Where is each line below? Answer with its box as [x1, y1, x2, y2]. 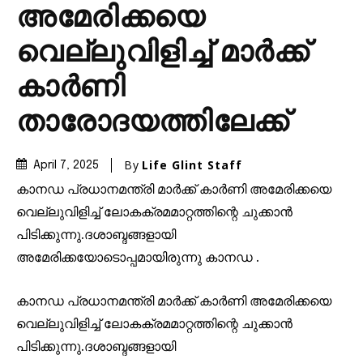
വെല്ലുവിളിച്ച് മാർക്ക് [16, 38, 309, 68]
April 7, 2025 [33, 160, 99, 172]
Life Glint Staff [142, 156, 242, 173]
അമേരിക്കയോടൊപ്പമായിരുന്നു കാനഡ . [16, 249, 259, 266]
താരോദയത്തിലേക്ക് [16, 108, 289, 138]
